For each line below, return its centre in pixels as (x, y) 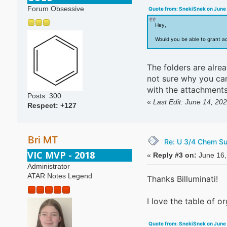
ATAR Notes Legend (60, 176)
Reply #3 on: (175, 155)
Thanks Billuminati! (182, 179)
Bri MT (43, 140)
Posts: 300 (44, 96)
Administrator (48, 167)
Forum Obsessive (55, 9)
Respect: (44, 105)
